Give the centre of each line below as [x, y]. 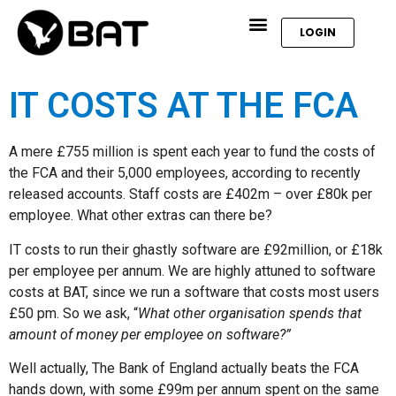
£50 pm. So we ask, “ [73, 313]
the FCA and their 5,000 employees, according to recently [185, 173]
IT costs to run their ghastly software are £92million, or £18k [196, 249]
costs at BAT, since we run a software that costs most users [194, 292]
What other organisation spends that [250, 313]
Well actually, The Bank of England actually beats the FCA [184, 368]
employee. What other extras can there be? [141, 216]
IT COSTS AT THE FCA [183, 106]
